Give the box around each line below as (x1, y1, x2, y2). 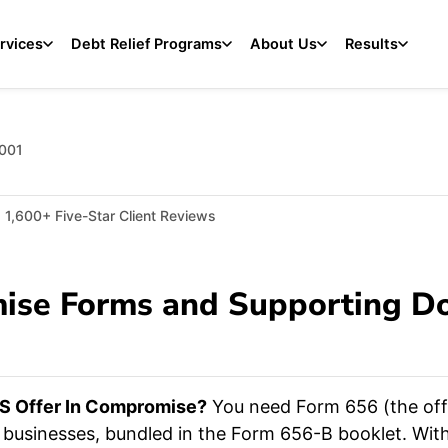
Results (345, 35, 399, 53)
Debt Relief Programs (71, 35, 223, 53)
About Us (250, 35, 318, 53)
